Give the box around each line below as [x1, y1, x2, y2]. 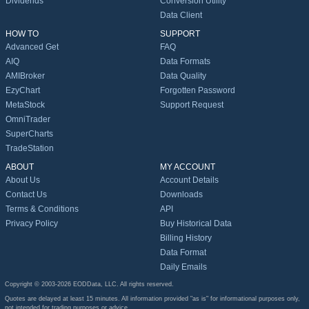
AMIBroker [6, 71, 45, 81]
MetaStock [6, 100, 45, 110]
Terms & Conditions [6, 204, 79, 215]
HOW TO [6, 29, 39, 39]
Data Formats [160, 57, 210, 67]
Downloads [160, 190, 203, 200]
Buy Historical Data [160, 219, 232, 229]
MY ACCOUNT [160, 162, 215, 172]
